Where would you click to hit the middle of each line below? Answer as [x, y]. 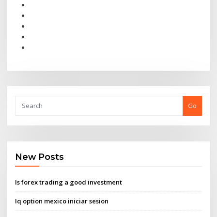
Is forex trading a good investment [69, 182]
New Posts [40, 157]
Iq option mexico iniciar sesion [62, 201]
